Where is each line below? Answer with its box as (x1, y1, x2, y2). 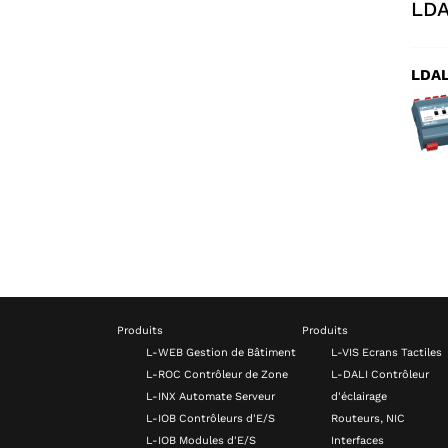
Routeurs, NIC (331, 411, 405, 425)
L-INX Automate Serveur (146, 389, 275, 403)
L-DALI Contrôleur (331, 367, 429, 381)
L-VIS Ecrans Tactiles (331, 345, 442, 359)
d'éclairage (331, 389, 387, 403)
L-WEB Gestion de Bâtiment (146, 345, 296, 359)
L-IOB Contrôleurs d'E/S (146, 411, 275, 425)
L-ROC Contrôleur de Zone (146, 367, 288, 381)
